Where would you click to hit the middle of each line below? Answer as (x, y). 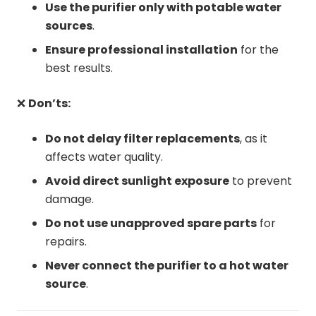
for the (258, 49)
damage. (69, 199)
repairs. (66, 241)
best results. (79, 68)
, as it (254, 138)
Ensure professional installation (141, 49)
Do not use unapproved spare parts (151, 223)
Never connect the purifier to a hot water (167, 265)
